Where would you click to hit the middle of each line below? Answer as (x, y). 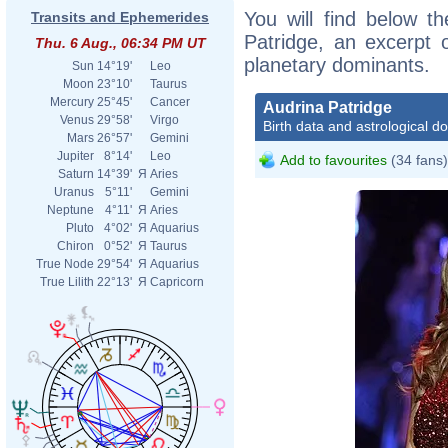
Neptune (70, 210)
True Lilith (67, 282)
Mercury (72, 102)
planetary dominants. (337, 64)
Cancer (170, 102)
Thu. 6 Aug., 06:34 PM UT (120, 43)
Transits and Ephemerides (120, 17)
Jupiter (75, 156)
